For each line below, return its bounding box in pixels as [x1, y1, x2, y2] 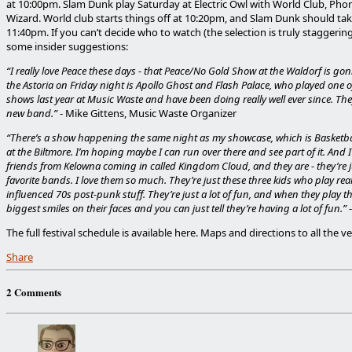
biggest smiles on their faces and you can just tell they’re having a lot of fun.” [6, 201, 349, 215]
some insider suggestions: [6, 39, 128, 53]
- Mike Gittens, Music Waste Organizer [57, 106, 236, 120]
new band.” [6, 106, 57, 120]
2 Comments [6, 284, 61, 299]
